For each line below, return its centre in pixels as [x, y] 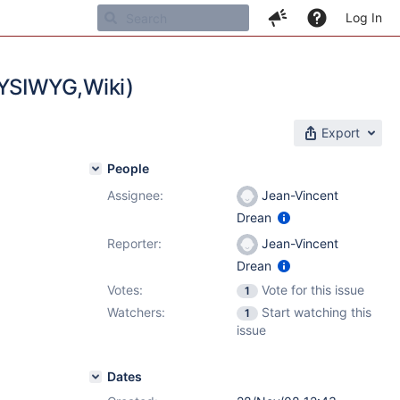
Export [341, 133]
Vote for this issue [313, 290]
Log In [364, 17]
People [128, 168]
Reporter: [134, 243]
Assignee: [135, 195]
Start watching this [317, 312]
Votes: [125, 290]
